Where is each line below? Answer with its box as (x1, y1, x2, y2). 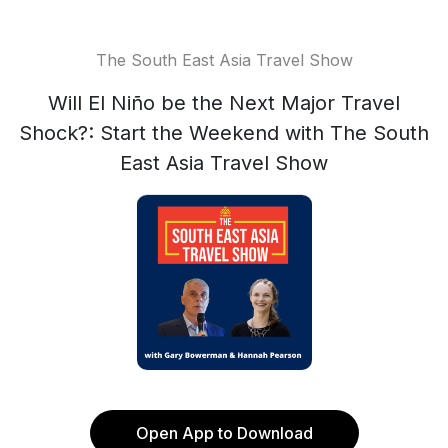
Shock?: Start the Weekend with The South (19, 121, 429, 145)
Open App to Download (135, 423, 313, 443)
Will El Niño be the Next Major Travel (48, 91, 400, 115)
